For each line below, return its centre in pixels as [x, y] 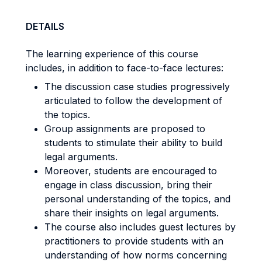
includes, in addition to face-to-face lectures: [125, 68]
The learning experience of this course [112, 54]
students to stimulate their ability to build [133, 143]
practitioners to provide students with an [134, 241]
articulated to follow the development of [133, 101]
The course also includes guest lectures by [140, 227]
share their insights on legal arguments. [132, 213]
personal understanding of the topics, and [137, 199]
